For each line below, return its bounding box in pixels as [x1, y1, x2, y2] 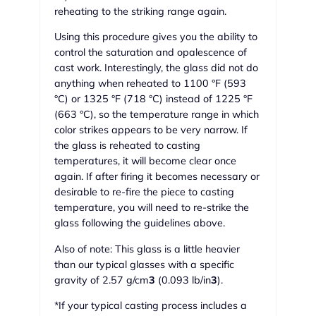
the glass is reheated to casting [54, 139, 200, 152]
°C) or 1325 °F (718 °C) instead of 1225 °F [54, 92, 253, 106]
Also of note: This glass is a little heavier [54, 242, 240, 255]
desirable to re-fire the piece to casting [54, 186, 234, 199]
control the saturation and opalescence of [54, 46, 247, 59]
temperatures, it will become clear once [54, 154, 236, 168]
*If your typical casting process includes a [54, 299, 247, 312]
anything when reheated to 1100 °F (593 [54, 77, 246, 90]
